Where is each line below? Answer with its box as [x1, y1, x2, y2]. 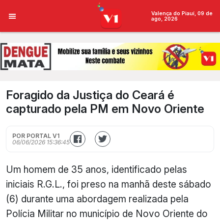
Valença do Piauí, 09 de [151, 10, 213, 17]
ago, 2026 [151, 15, 178, 22]
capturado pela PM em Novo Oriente [6, 102, 204, 116]
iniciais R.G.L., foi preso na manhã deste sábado [6, 178, 211, 190]
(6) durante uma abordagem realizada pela [6, 193, 189, 205]
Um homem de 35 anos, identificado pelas [6, 164, 187, 175]
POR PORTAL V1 [12, 132, 59, 139]
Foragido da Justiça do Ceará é [6, 88, 174, 102]
